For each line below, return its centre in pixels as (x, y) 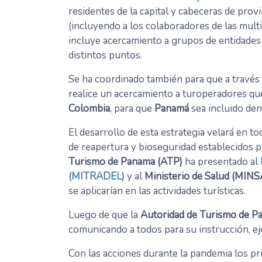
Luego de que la (104, 215)
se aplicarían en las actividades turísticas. (157, 191)
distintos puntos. (105, 56)
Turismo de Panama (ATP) (125, 162)
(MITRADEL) (96, 177)
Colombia (89, 109)
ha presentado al (221, 162)
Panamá (172, 109)
